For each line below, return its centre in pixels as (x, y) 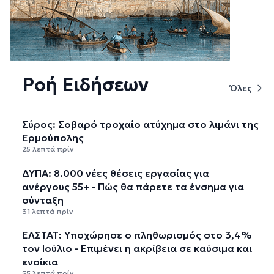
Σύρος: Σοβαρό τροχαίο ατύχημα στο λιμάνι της (141, 124)
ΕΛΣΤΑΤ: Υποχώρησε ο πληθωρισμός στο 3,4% (137, 235)
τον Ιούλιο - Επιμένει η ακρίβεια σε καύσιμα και (137, 248)
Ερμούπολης (53, 138)
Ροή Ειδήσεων (86, 85)
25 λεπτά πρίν (48, 149)
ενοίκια (40, 261)
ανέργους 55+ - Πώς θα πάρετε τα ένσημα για (133, 186)
